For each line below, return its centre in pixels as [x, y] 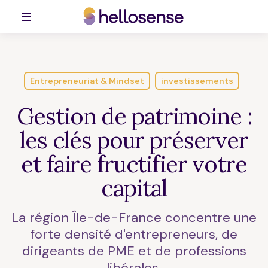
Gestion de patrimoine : [134, 116]
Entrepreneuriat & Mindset [87, 81]
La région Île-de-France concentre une [134, 217]
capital [134, 188]
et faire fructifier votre [134, 164]
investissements [197, 81]
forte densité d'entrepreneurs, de [134, 234]
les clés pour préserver [134, 140]
